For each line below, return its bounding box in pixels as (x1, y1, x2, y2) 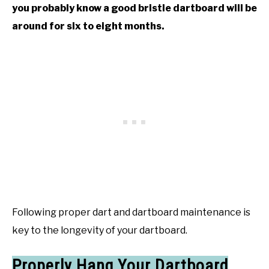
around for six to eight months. (12, 20, 165, 32)
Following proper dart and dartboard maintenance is (12, 206, 250, 218)
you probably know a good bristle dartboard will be (12, 2, 257, 14)
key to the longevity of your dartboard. (12, 224, 187, 236)
